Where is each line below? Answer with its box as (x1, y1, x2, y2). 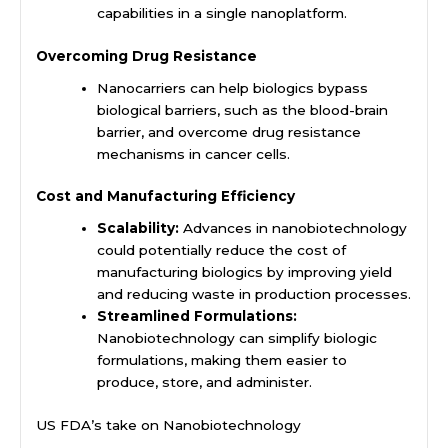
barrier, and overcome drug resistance (97, 123, 362, 140)
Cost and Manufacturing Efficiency (36, 188, 295, 205)
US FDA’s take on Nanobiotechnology (36, 416, 301, 433)
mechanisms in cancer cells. (97, 145, 291, 162)
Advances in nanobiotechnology (179, 220, 408, 237)
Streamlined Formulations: (97, 308, 298, 325)
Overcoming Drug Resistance (36, 47, 257, 64)
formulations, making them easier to (97, 352, 348, 369)
